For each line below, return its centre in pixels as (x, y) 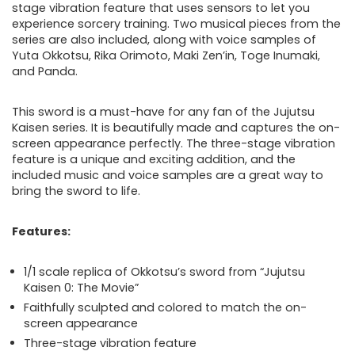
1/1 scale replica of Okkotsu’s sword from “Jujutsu (164, 272)
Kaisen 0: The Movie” (81, 288)
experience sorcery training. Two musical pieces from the (176, 24)
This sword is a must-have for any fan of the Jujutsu (163, 112)
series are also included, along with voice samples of (164, 40)
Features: (41, 232)
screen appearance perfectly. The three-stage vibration (174, 144)
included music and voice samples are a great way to (168, 176)
